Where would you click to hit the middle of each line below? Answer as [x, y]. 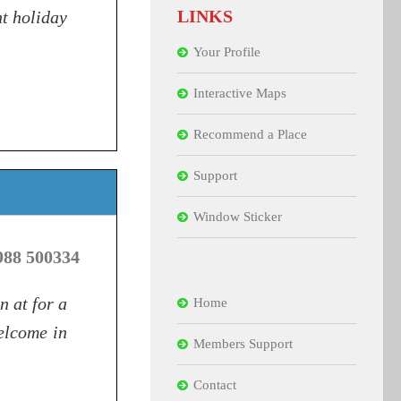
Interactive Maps [240, 93]
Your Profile [227, 51]
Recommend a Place [250, 134]
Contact [215, 384]
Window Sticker [238, 216]
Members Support [243, 343]
